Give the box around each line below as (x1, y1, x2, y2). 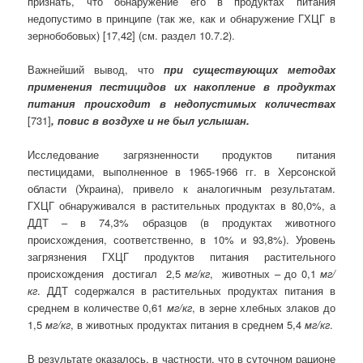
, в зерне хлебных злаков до (192, 300, 335, 316)
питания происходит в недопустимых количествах (28, 96, 335, 112)
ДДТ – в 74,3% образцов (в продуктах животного (28, 215, 335, 231)
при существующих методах (164, 62, 335, 78)
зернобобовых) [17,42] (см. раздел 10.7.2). (28, 27, 236, 43)
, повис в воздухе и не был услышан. (51, 113, 250, 129)
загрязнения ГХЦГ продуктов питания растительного (28, 249, 335, 265)
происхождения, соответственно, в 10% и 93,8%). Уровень (28, 232, 335, 248)
